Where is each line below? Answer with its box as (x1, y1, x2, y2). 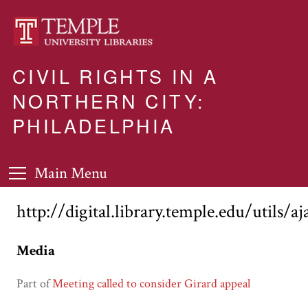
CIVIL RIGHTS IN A (12, 63, 219, 89)
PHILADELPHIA (12, 112, 175, 139)
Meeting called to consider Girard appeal (52, 276, 250, 292)
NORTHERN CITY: (12, 87, 206, 114)
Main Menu (34, 164, 107, 184)
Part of (16, 276, 52, 292)
